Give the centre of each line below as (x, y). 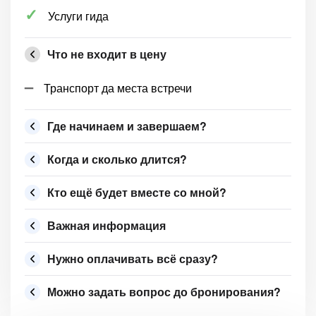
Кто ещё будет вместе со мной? (137, 192)
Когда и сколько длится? (117, 159)
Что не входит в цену (107, 54)
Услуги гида (78, 16)
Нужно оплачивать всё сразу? (133, 259)
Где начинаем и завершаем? (127, 126)
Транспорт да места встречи (118, 88)
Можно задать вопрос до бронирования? (164, 292)
